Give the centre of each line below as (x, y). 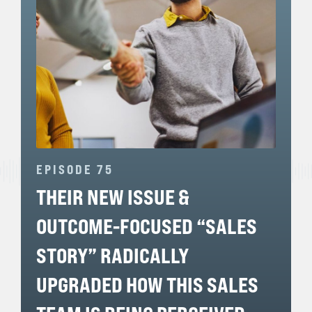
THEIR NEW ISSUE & (113, 197)
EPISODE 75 (75, 170)
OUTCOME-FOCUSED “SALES (147, 227)
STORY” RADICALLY (112, 256)
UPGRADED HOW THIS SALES (147, 285)
